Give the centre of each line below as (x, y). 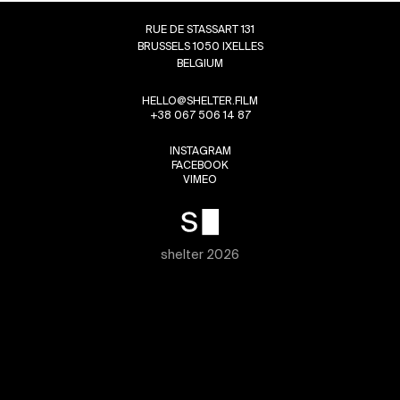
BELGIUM (200, 63)
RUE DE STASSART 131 (200, 29)
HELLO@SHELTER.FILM (200, 100)
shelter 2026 (200, 254)
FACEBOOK (200, 165)
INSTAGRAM (200, 150)
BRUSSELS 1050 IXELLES (200, 46)
